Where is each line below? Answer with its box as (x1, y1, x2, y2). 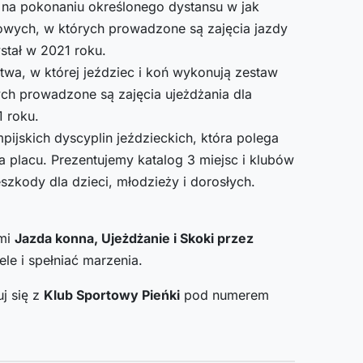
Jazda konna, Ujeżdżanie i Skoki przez (15, 229, 254, 246)
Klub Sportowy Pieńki (44, 286, 180, 303)
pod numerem (180, 286, 269, 303)
